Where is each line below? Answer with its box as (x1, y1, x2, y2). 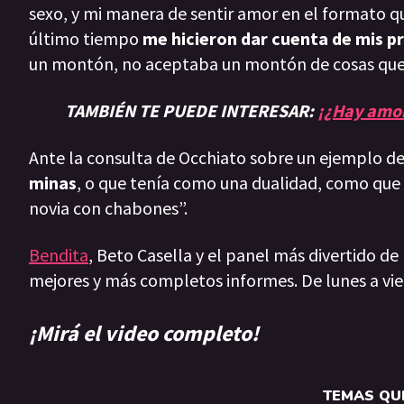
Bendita (29, 243, 88, 267)
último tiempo (29, 27, 142, 50)
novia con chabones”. (29, 197, 188, 220)
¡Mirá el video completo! (29, 319, 259, 348)
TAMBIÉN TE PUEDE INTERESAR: (65, 99, 317, 123)
